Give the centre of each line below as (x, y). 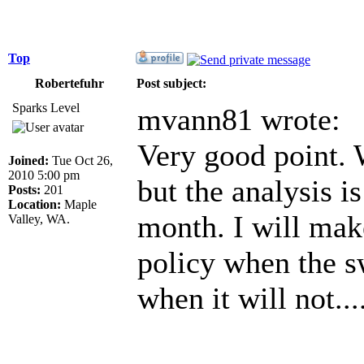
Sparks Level (46, 107)
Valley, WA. (39, 219)
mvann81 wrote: (239, 119)
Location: (35, 204)
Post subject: (171, 83)
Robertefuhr (69, 83)
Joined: (28, 160)
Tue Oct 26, (81, 160)
